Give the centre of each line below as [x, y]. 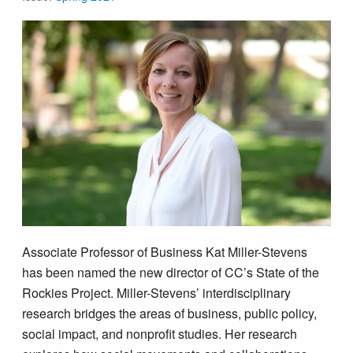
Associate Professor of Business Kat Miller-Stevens [165, 251]
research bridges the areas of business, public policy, [170, 313]
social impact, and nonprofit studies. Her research [160, 333]
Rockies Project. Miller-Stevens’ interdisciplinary [157, 292]
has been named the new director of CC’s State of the [171, 272]
